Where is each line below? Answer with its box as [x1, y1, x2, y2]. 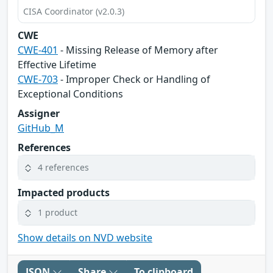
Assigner [18, 106, 60, 120]
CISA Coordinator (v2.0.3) [23, 5, 124, 17]
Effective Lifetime [18, 57, 96, 71]
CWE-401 [18, 43, 58, 57]
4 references [38, 161, 89, 174]
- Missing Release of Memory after [58, 43, 218, 57]
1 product [38, 207, 77, 219]
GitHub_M [18, 121, 64, 135]
